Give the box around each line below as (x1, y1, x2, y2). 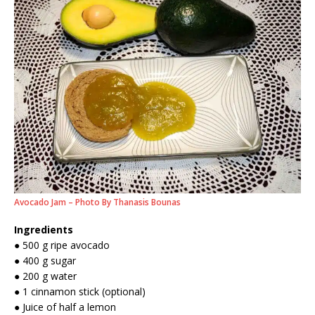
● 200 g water (14, 269, 77, 283)
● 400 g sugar (14, 254, 76, 268)
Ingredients (14, 223, 73, 237)
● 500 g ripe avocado (14, 238, 110, 252)
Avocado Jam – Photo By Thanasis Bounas (14, 196, 181, 209)
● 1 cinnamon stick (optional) (14, 285, 146, 299)
